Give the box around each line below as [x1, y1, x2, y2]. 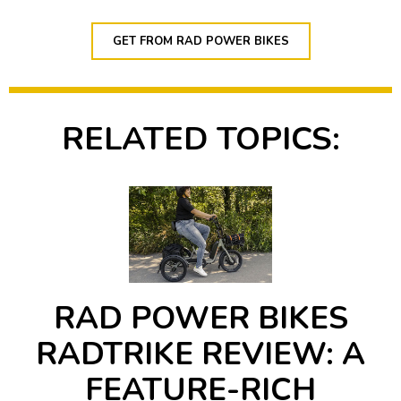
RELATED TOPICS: [61, 116, 340, 161]
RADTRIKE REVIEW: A [36, 332, 365, 375]
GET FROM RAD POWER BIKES [112, 32, 289, 49]
